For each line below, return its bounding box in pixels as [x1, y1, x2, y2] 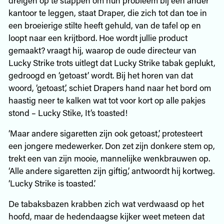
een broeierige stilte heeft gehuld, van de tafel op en [8, 19, 201, 30]
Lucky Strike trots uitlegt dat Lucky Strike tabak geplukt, [8, 56, 215, 68]
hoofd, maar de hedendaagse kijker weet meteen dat [8, 210, 204, 221]
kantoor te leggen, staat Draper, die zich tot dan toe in [8, 6, 207, 18]
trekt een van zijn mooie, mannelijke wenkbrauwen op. [8, 152, 210, 163]
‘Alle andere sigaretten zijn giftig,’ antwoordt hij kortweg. [8, 164, 214, 176]
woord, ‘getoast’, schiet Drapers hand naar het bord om [8, 81, 211, 93]
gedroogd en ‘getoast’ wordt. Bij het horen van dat [8, 69, 193, 80]
